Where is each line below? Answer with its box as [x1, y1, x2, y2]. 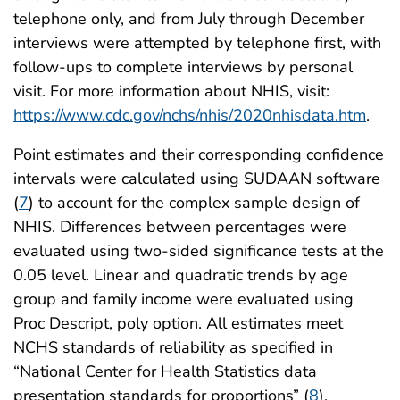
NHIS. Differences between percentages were [13, 216, 346, 238]
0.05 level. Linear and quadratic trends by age [13, 264, 348, 287]
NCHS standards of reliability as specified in [13, 337, 333, 359]
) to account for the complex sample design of [29, 192, 360, 214]
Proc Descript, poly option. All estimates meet [13, 312, 343, 335]
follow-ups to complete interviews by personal [13, 56, 353, 79]
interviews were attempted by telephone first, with [13, 32, 381, 54]
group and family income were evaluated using [13, 288, 354, 311]
